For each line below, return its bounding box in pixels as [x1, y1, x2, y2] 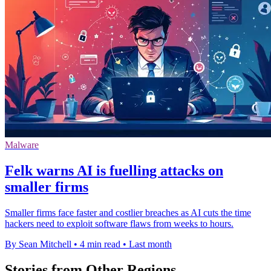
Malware [5, 139, 39, 150]
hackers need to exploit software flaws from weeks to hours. [5, 218, 233, 229]
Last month [129, 238, 172, 249]
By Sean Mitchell [5, 238, 71, 249]
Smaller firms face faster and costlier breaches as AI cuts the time [5, 207, 251, 218]
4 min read [80, 238, 120, 249]
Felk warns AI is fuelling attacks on [5, 162, 223, 178]
